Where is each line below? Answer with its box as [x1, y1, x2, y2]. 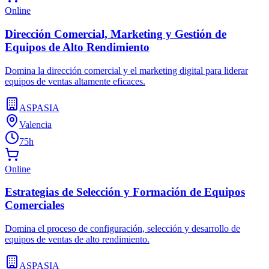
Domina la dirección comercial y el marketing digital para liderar [5, 65, 248, 76]
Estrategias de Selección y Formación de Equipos [5, 186, 245, 199]
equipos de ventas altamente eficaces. [5, 76, 145, 86]
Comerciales [5, 199, 64, 212]
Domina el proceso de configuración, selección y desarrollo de [5, 223, 240, 234]
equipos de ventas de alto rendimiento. [5, 234, 150, 244]
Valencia [19, 119, 52, 130]
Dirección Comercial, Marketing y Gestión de [5, 27, 226, 40]
